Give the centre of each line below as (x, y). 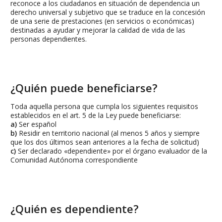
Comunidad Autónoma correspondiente (74, 160)
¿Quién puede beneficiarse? (84, 88)
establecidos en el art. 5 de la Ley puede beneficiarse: (96, 115)
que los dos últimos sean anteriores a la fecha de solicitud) (105, 142)
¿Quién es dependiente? (75, 209)
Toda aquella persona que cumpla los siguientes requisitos (104, 107)
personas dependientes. (49, 39)
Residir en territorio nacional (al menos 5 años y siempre (109, 133)
